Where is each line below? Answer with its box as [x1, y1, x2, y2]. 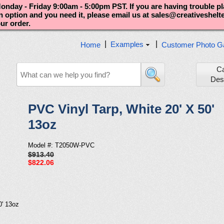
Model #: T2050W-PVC [28, 141, 94, 149]
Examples [110, 39, 143, 48]
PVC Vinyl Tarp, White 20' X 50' [28, 101, 214, 117]
